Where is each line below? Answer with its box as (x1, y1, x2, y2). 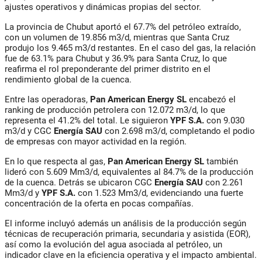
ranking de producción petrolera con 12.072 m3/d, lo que (5, 105, 225, 116)
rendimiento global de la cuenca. (5, 74, 132, 85)
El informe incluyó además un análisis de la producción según (5, 218, 246, 229)
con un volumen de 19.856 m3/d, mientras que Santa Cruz (5, 32, 229, 43)
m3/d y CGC (5, 126, 54, 137)
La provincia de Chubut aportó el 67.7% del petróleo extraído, (5, 22, 241, 33)
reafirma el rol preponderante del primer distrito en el (5, 64, 211, 75)
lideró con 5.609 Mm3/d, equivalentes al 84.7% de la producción (5, 167, 253, 178)
